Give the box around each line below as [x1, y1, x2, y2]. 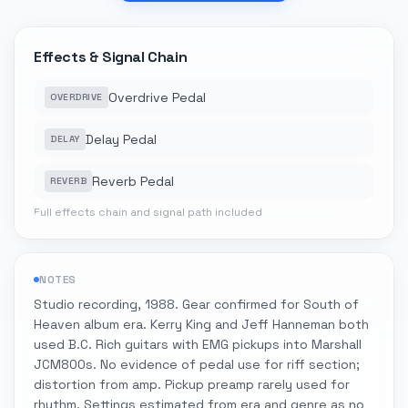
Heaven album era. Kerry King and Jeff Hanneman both [34, 316, 369, 332]
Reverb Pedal [92, 173, 174, 189]
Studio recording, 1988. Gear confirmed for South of [34, 296, 359, 312]
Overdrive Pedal [107, 89, 206, 106]
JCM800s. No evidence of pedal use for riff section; [34, 356, 360, 372]
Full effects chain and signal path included [34, 205, 262, 219]
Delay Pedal [85, 131, 157, 148]
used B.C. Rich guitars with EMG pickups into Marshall [34, 336, 362, 352]
